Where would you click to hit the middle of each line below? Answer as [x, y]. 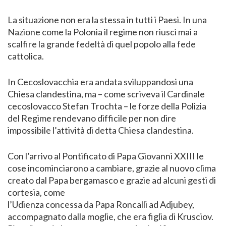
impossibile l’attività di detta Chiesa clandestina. [101, 130]
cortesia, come [36, 192]
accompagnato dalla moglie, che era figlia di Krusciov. [110, 216]
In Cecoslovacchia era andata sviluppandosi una [100, 81]
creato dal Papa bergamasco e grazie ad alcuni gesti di [112, 180]
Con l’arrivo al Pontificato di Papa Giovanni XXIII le [106, 156]
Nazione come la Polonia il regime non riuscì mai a [103, 32]
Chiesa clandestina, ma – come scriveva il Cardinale [106, 94]
